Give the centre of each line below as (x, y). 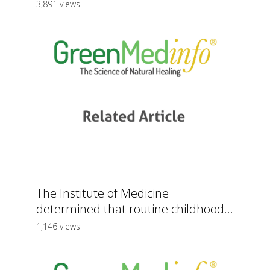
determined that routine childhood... (135, 209)
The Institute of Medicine (102, 193)
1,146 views (58, 226)
